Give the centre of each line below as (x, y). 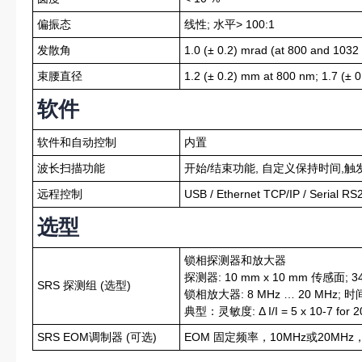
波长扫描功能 (71, 168)
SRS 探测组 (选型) (84, 285)
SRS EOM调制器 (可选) (97, 337)
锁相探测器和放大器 (235, 260)
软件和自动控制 (77, 142)
